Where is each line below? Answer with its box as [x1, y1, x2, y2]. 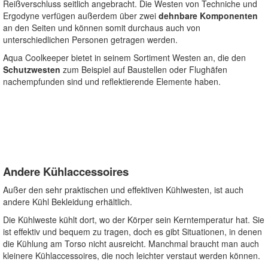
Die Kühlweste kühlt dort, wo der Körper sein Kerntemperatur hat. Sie [3, 214, 264, 226]
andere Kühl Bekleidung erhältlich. [3, 196, 132, 208]
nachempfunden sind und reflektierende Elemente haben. [3, 75, 221, 88]
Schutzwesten [3, 63, 60, 76]
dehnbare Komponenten [156, 10, 258, 22]
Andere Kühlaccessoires [3, 163, 129, 180]
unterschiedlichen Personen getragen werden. [3, 33, 178, 46]
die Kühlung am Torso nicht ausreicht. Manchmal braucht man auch [3, 237, 259, 250]
